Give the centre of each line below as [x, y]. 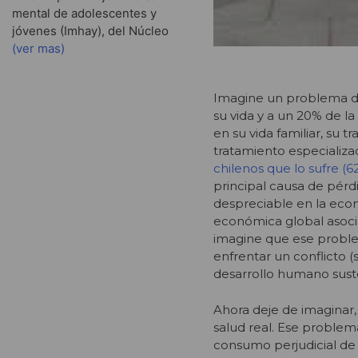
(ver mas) [38, 49]
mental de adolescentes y [84, 14]
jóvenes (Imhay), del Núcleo [90, 31]
